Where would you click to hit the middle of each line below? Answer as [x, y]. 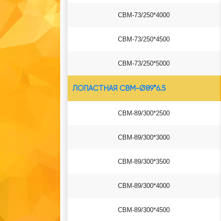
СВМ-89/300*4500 [144, 210]
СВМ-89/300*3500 [144, 162]
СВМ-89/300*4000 [144, 186]
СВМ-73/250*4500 [144, 39]
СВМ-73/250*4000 [144, 15]
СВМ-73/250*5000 [144, 63]
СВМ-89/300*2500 [144, 113]
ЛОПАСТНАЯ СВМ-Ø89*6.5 [119, 88]
